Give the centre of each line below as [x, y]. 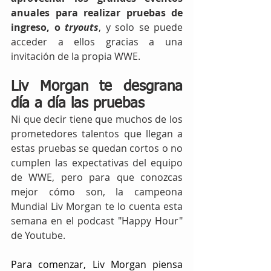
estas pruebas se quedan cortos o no [97, 148]
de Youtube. [38, 235]
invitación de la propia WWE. [77, 56]
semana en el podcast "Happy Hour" [97, 220]
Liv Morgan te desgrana [97, 86]
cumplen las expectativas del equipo [97, 162]
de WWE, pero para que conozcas [97, 177]
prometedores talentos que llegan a [97, 133]
